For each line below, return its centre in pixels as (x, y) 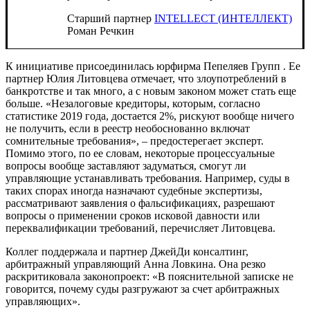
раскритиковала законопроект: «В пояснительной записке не (149, 276)
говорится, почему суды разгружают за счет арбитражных (143, 289)
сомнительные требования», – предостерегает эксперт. (135, 140)
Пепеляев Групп (242, 66)
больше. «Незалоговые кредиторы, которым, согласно (133, 103)
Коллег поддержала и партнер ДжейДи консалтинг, (127, 251)
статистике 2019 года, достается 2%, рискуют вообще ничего (150, 116)
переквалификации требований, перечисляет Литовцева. (140, 228)
